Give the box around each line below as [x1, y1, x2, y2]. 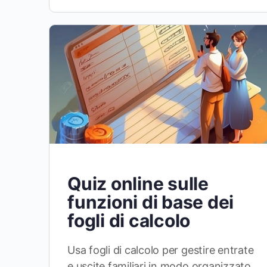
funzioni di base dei [67, 191, 234, 213]
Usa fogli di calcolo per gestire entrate [67, 243, 254, 256]
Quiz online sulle [67, 172, 209, 194]
